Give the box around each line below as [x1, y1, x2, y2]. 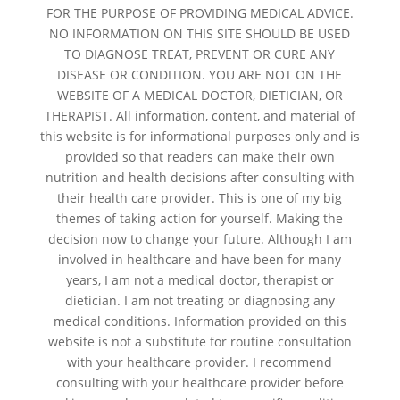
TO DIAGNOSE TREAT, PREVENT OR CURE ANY [64, 46, 336, 62]
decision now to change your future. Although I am [47, 230, 352, 247]
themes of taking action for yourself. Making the [56, 210, 344, 227]
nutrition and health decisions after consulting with [45, 169, 354, 186]
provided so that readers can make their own [64, 148, 335, 165]
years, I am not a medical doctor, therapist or [65, 271, 334, 288]
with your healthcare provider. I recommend [67, 354, 333, 371]
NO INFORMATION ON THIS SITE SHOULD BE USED [49, 25, 351, 42]
